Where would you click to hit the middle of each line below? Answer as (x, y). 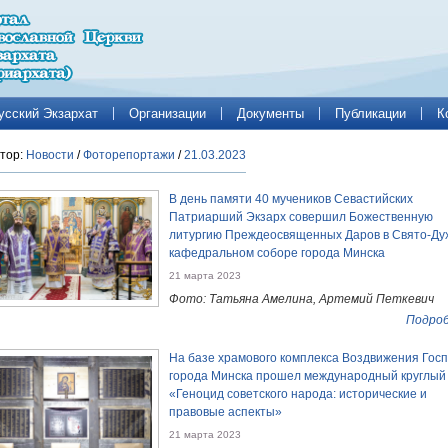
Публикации (370, 113)
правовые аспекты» (225, 412)
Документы (270, 113)
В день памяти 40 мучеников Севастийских (291, 199)
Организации (167, 113)
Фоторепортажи (129, 155)
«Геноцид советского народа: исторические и (298, 394)
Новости (50, 155)
